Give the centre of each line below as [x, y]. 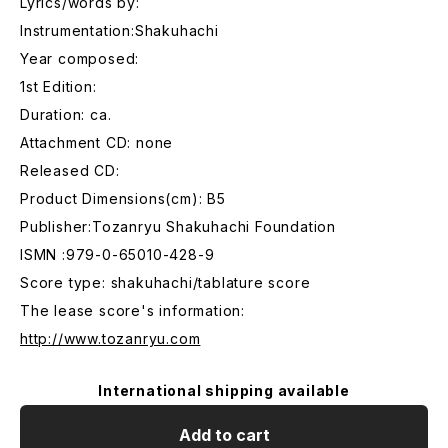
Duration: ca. [66, 114]
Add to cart [224, 435]
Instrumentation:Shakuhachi [119, 30]
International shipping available [224, 390]
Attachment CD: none [97, 142]
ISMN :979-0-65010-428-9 [117, 254]
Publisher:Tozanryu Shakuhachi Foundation [178, 226]
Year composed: [80, 58]
